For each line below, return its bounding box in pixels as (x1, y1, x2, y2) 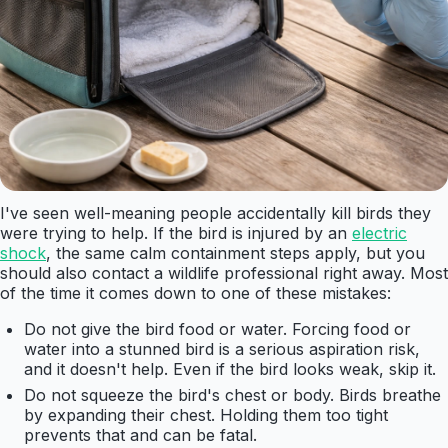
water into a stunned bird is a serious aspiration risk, (24, 339, 420, 360)
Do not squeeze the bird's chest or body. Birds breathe (24, 385, 441, 406)
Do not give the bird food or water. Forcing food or (24, 319, 411, 340)
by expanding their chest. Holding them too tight (24, 405, 388, 426)
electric (352, 223, 407, 244)
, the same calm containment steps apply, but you (46, 243, 425, 264)
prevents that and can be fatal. (24, 425, 257, 446)
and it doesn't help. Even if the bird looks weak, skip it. (24, 359, 436, 380)
